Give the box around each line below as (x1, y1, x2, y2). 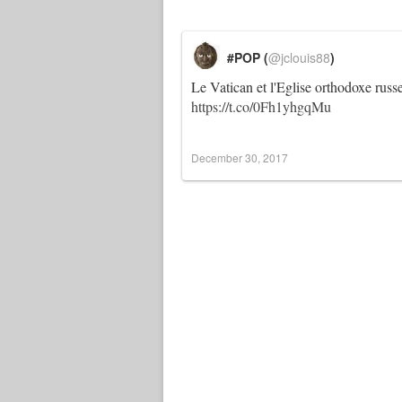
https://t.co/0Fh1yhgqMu (191, 97, 331, 116)
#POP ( (227, 48, 268, 66)
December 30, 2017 (191, 150, 288, 165)
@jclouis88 (268, 48, 330, 66)
